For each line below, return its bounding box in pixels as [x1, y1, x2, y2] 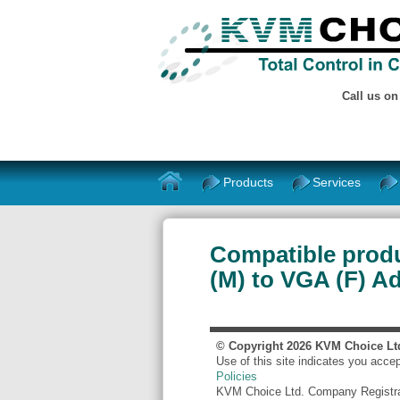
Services [312, 174, 362, 189]
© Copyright [216, 339, 287, 353]
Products [223, 174, 274, 189]
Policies [216, 370, 257, 383]
